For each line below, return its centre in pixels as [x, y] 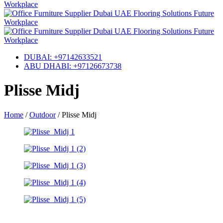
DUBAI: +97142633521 [63, 57]
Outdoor [43, 114]
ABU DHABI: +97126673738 [73, 66]
